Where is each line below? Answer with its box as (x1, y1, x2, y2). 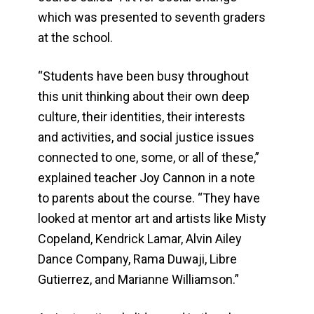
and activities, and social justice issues (38, 130, 255, 145)
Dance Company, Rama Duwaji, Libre (38, 252, 238, 267)
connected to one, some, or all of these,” (38, 150, 260, 165)
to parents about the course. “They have (38, 191, 261, 206)
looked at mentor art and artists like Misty (38, 211, 267, 226)
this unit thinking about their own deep (38, 89, 250, 104)
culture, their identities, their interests (38, 109, 246, 125)
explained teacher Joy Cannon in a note (38, 170, 256, 186)
